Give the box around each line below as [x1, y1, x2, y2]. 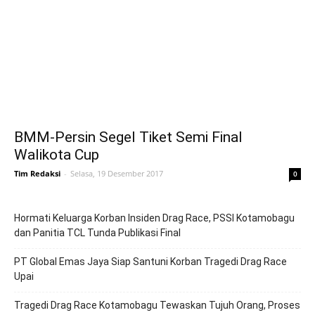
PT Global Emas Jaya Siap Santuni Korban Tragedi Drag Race [14, 256, 287, 268]
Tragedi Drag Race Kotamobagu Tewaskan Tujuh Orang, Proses [14, 300, 300, 311]
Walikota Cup [14, 146, 99, 164]
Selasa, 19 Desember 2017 [70, 168, 163, 179]
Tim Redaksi [14, 168, 60, 179]
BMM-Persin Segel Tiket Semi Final [14, 129, 243, 146]
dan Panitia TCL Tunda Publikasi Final [14, 227, 181, 239]
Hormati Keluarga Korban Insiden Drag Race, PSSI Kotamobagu [14, 212, 295, 224]
